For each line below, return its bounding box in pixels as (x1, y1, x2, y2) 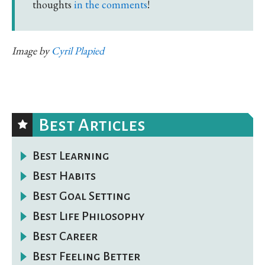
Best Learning (33, 149, 109, 163)
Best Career (33, 230, 98, 243)
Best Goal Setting (33, 189, 131, 203)
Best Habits (33, 169, 96, 183)
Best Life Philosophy (33, 209, 145, 223)
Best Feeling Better (33, 250, 140, 263)
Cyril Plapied (51, 44, 104, 58)
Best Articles (38, 115, 146, 135)
